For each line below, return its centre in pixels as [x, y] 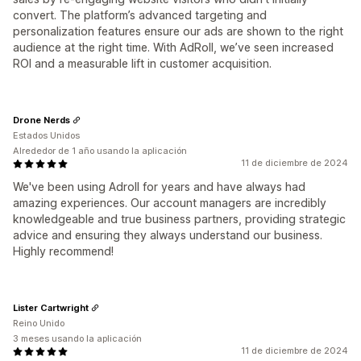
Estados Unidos [46, 135]
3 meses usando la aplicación [77, 338]
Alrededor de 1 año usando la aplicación [100, 151]
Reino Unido [39, 323]
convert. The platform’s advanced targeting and [140, 15]
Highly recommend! [63, 251]
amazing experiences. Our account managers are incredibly [170, 203]
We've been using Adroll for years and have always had [159, 187]
